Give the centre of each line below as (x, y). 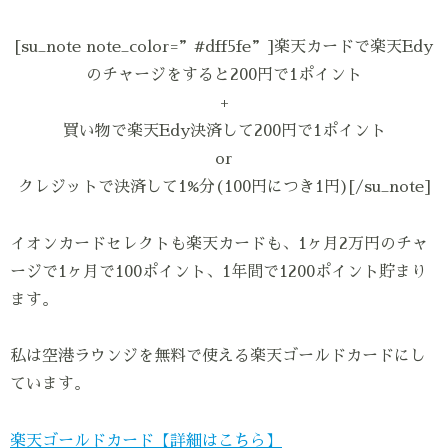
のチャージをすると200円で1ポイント (224, 74)
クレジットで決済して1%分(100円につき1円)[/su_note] (224, 186)
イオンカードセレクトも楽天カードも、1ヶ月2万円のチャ (219, 243)
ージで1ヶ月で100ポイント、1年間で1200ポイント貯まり (218, 271)
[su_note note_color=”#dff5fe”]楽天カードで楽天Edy (224, 46)
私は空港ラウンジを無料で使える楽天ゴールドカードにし (218, 356)
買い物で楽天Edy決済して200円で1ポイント (224, 130)
